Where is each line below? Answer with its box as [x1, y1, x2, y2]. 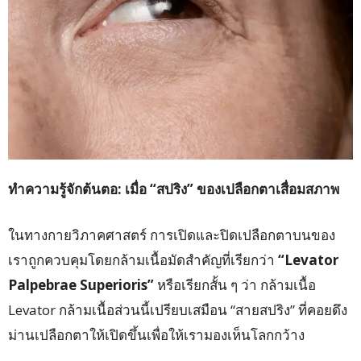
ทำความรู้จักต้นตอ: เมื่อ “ [8, 180, 156, 199]
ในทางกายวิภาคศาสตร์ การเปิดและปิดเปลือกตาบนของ [8, 226, 335, 245]
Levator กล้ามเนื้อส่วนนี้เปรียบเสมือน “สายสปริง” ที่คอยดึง [8, 301, 347, 320]
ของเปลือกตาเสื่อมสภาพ [197, 180, 339, 199]
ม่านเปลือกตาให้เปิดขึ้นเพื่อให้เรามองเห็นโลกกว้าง [8, 326, 305, 345]
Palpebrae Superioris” [8, 276, 154, 295]
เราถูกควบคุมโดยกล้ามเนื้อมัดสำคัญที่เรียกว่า [8, 251, 278, 270]
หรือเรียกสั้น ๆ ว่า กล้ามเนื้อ [154, 276, 316, 295]
